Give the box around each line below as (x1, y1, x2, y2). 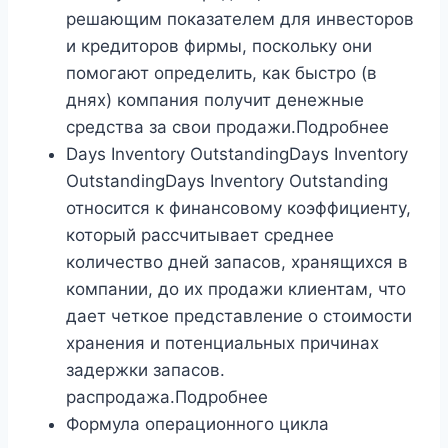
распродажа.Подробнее (66, 387, 268, 408)
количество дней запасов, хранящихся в (66, 252, 408, 273)
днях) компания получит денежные (66, 90, 364, 111)
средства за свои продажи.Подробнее (66, 117, 389, 138)
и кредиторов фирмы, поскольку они (66, 36, 372, 57)
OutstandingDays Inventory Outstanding (66, 171, 388, 192)
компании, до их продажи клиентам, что (66, 279, 406, 300)
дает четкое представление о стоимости (66, 306, 412, 327)
